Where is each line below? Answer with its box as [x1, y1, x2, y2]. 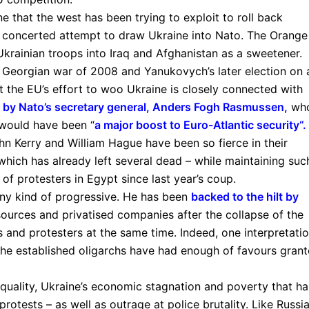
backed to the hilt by [191, 189, 299, 203]
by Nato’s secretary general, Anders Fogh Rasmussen [3, 99, 284, 114]
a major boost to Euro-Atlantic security [94, 117, 299, 132]
